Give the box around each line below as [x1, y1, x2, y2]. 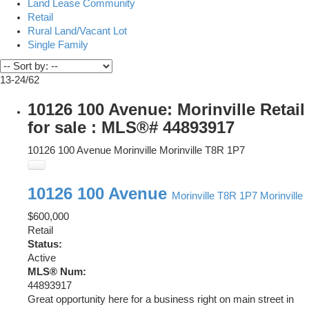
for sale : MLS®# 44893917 [28, 117, 235, 137]
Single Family [28, 39, 88, 50]
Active [28, 252, 56, 263]
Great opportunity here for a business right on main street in [28, 293, 294, 305]
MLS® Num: [28, 266, 86, 277]
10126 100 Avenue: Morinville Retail [28, 99, 305, 119]
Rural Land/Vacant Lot [28, 25, 127, 37]
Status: [28, 238, 62, 250]
